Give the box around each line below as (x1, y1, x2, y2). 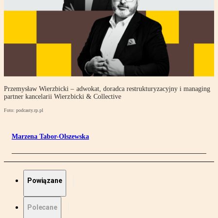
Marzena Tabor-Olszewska (12, 133, 89, 141)
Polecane (27, 203, 57, 212)
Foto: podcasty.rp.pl (4, 108, 43, 113)
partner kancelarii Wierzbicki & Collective (4, 93, 121, 101)
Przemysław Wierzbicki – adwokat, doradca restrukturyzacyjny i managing (4, 85, 211, 93)
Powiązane (27, 177, 62, 185)
